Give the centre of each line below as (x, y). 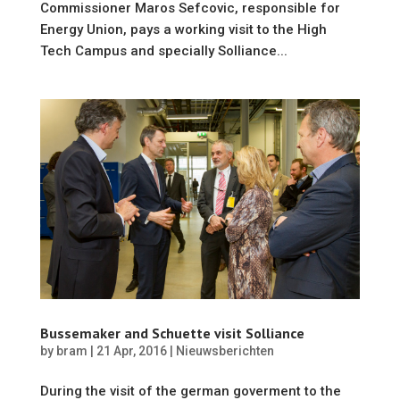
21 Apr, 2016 (131, 351)
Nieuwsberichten (225, 351)
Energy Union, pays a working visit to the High (183, 29)
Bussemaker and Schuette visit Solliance (172, 333)
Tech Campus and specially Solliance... (163, 51)
